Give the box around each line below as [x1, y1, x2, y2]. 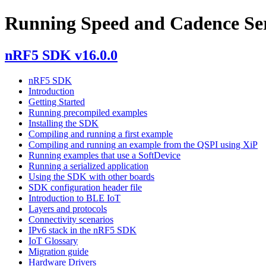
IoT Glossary [28, 235, 78, 246]
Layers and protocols [28, 203, 107, 214]
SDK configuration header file [28, 182, 142, 192]
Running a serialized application [28, 160, 148, 171]
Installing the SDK [28, 118, 99, 128]
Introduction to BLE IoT [28, 192, 121, 203]
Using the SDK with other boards [28, 171, 154, 182]
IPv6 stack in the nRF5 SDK [28, 224, 137, 235]
